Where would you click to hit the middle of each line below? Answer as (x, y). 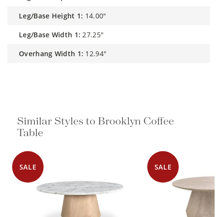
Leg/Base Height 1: (53, 15)
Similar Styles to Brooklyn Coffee (95, 121)
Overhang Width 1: (54, 53)
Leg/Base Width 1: (52, 34)
